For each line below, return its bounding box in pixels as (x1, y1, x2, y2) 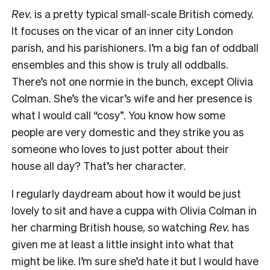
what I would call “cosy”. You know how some (11, 108, 225, 122)
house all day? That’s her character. (11, 159, 186, 173)
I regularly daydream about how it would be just (11, 186, 241, 201)
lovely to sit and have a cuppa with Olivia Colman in (11, 203, 257, 218)
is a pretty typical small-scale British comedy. (32, 7, 254, 21)
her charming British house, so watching (11, 220, 209, 234)
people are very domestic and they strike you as (11, 125, 244, 139)
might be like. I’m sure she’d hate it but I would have (11, 254, 259, 268)
